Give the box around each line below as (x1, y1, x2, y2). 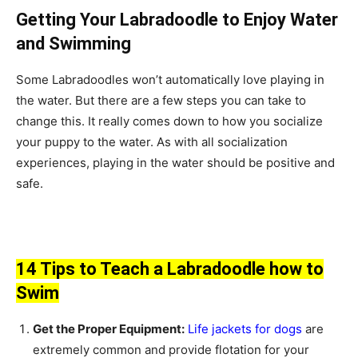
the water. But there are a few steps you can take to (16, 92, 306, 108)
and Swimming (16, 33, 131, 54)
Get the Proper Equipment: (33, 320, 185, 336)
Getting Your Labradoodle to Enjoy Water (16, 9, 338, 30)
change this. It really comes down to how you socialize (16, 113, 323, 129)
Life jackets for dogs (188, 320, 302, 336)
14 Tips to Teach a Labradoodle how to (16, 258, 324, 279)
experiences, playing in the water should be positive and (16, 154, 335, 170)
